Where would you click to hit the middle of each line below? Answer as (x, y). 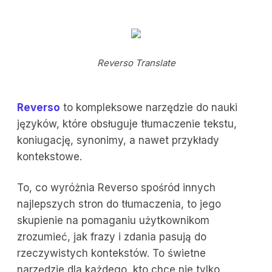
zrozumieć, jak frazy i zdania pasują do (112, 237)
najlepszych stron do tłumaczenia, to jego (119, 204)
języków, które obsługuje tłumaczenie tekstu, (127, 124)
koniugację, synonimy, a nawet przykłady (118, 141)
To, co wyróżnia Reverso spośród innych (116, 188)
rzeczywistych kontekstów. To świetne (111, 253)
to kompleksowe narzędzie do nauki (149, 108)
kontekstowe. (49, 157)
